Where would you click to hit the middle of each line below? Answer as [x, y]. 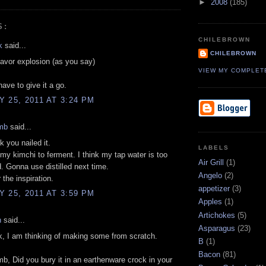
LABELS [214, 148]
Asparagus [217, 228]
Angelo [210, 175]
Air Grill [211, 162]
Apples [210, 202]
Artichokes [217, 215]
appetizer [214, 189]
